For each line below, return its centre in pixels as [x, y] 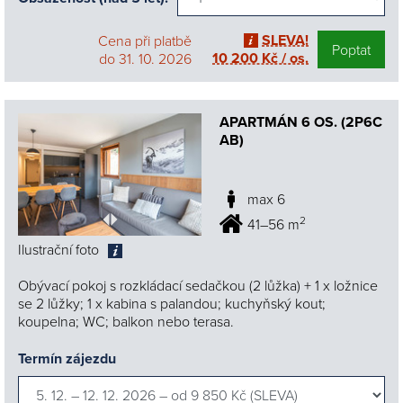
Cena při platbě [145, 40]
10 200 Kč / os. [260, 58]
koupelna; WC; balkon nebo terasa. [126, 322]
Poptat [351, 49]
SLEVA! [285, 40]
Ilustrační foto [58, 250]
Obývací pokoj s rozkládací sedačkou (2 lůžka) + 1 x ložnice [198, 286]
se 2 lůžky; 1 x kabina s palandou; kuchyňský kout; [172, 304]
